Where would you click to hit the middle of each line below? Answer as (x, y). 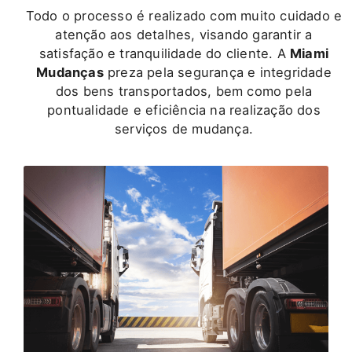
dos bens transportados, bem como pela (184, 92)
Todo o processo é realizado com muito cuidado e (184, 16)
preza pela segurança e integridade (217, 73)
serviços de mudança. (184, 129)
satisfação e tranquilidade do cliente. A (165, 54)
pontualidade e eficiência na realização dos (184, 110)
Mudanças (70, 73)
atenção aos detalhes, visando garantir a (184, 35)
